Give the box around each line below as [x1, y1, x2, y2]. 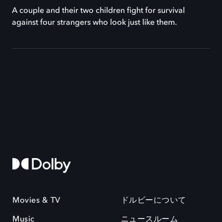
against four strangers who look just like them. [12, 19, 177, 27]
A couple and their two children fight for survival [12, 7, 185, 15]
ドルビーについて [120, 197, 186, 205]
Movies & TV [12, 197, 60, 205]
